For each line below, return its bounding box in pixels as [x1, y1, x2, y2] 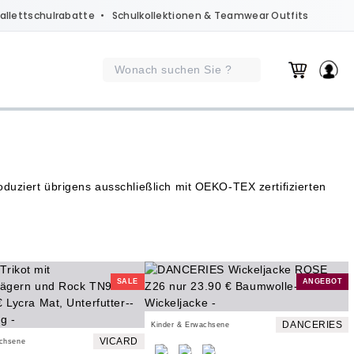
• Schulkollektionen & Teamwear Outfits [94, 8, 309, 22]
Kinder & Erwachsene [150, 321, 230, 329]
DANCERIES [282, 319, 343, 330]
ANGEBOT [302, 277, 343, 285]
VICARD [99, 336, 138, 347]
